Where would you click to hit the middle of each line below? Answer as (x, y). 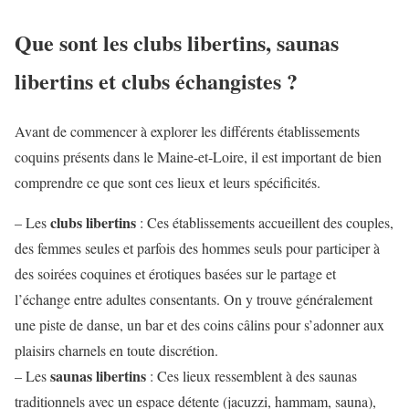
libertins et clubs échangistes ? (156, 80)
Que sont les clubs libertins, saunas (177, 42)
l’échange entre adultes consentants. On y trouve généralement (194, 299)
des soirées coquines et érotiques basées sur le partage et (175, 273)
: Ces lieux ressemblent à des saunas (252, 375)
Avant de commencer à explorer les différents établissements (187, 131)
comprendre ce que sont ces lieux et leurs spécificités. (168, 182)
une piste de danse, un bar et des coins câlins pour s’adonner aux (199, 324)
